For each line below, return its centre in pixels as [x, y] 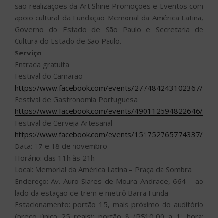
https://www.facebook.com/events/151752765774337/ [109, 134]
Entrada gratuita [42, 64]
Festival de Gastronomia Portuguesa [76, 99]
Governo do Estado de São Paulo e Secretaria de [109, 29]
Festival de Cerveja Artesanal [64, 122]
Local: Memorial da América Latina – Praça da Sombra [104, 169]
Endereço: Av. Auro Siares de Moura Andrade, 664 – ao [109, 181]
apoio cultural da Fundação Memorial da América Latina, [109, 17]
